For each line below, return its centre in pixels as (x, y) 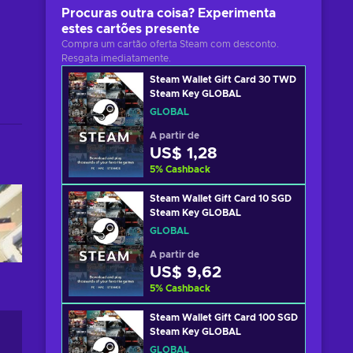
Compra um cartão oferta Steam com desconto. (170, 44)
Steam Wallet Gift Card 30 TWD (223, 80)
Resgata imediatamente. (116, 58)
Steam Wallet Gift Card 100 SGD (224, 318)
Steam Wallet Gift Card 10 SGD (221, 199)
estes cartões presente (130, 29)
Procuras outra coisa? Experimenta (169, 13)
